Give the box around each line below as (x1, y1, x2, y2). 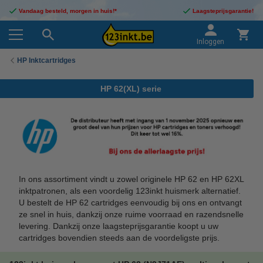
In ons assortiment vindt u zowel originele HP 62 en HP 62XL (19, 174, 244, 184)
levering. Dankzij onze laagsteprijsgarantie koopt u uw (19, 221, 218, 231)
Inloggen (197, 38, 224, 46)
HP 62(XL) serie (100, 84, 161, 93)
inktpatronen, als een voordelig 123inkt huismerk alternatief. (19, 186, 241, 195)
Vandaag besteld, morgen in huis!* (19, 8, 117, 14)
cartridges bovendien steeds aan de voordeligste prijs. (19, 232, 220, 242)
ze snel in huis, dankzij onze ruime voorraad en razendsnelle (19, 209, 244, 219)
